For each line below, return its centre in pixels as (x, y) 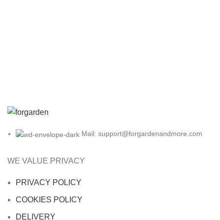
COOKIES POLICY (50, 199)
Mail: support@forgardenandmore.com (142, 134)
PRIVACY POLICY (49, 182)
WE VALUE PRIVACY (46, 161)
